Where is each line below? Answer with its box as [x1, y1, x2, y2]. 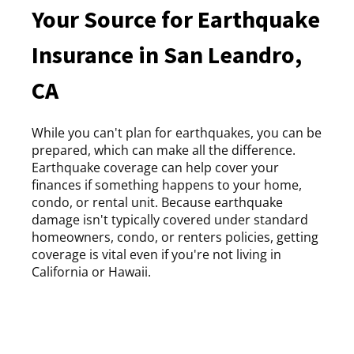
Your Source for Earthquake [32, 4, 320, 35]
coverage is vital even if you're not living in [32, 246, 281, 264]
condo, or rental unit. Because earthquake [32, 194, 283, 212]
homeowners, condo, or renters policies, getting [32, 228, 318, 247]
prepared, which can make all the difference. [32, 141, 296, 160]
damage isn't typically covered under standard [32, 211, 308, 229]
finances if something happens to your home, [32, 176, 302, 194]
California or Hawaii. [32, 263, 151, 281]
